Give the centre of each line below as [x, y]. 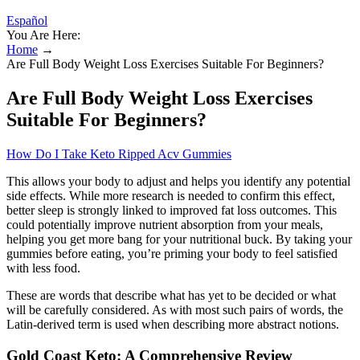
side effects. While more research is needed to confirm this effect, [171, 195]
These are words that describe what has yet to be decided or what [171, 295]
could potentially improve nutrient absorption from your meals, [165, 224]
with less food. [43, 268]
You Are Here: [43, 35]
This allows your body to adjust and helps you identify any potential [178, 181]
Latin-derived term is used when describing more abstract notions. [173, 324]
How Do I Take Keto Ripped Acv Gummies [119, 153]
